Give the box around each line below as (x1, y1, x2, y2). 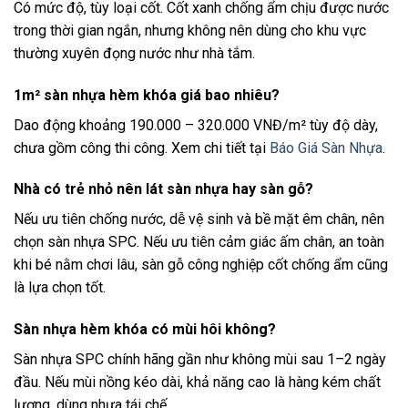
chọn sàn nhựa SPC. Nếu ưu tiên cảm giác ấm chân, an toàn (14, 233, 384, 251)
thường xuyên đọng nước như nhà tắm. (14, 44, 255, 62)
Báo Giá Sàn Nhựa (270, 138, 382, 157)
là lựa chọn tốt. (14, 279, 106, 297)
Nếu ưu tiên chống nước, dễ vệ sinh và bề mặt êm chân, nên (14, 210, 384, 229)
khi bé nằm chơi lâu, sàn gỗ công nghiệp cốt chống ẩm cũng (14, 256, 388, 274)
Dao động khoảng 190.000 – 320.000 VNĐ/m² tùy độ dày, (14, 116, 378, 134)
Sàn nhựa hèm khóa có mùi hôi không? (14, 321, 276, 339)
